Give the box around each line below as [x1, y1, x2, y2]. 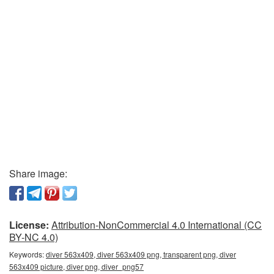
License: [9, 218, 49, 232]
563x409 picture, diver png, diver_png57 [9, 261, 144, 272]
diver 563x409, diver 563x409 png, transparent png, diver [46, 249, 236, 260]
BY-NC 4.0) [9, 230, 58, 245]
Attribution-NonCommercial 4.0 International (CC [51, 218, 262, 232]
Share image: [9, 166, 67, 181]
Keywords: [9, 249, 46, 260]
